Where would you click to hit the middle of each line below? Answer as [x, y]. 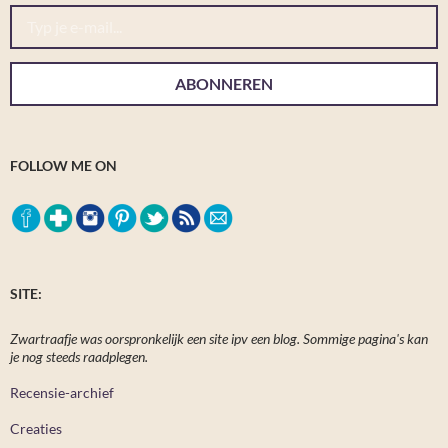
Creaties [36, 428]
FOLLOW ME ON [63, 165]
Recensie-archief [62, 392]
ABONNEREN [224, 83]
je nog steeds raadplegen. [79, 356]
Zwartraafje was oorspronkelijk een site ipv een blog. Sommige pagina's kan [219, 338]
